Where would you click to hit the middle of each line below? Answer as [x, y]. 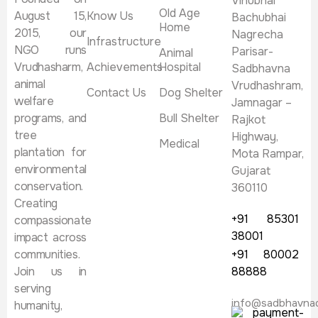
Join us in [50, 272]
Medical [179, 144]
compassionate [53, 221]
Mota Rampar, [268, 154]
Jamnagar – [262, 103]
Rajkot [248, 120]
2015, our [50, 33]
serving [33, 289]
